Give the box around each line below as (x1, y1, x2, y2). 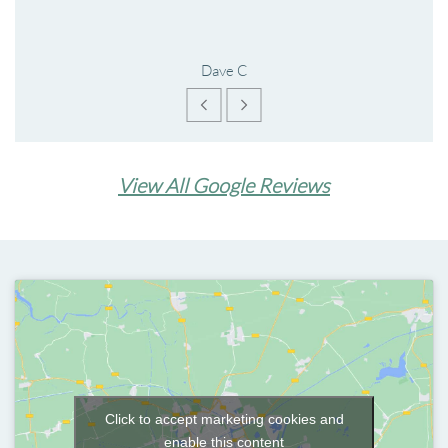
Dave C (200, 61, 248, 81)
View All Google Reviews (118, 173, 330, 199)
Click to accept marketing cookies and (104, 410, 344, 427)
